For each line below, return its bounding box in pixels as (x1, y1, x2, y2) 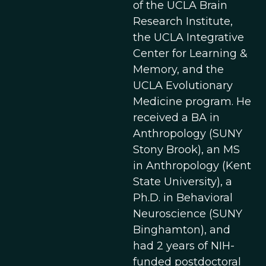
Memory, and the (133, 63, 224, 76)
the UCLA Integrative (133, 31, 244, 44)
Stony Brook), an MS (133, 143, 240, 156)
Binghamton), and (133, 223, 230, 236)
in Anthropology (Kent (133, 159, 251, 172)
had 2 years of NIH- (133, 239, 235, 252)
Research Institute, (133, 15, 233, 28)
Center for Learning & (133, 47, 248, 60)
